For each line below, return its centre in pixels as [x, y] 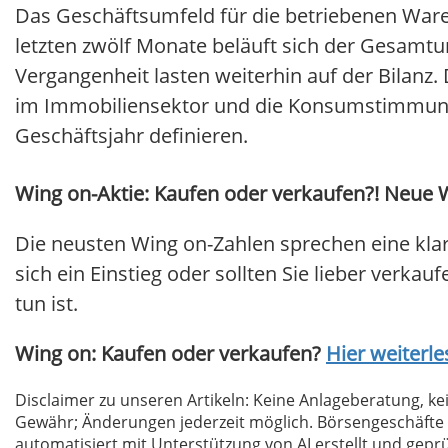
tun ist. [46, 304]
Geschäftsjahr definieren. [131, 136]
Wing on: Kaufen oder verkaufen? [170, 354]
